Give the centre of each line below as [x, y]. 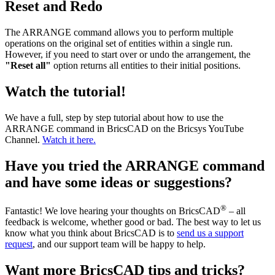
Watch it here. [69, 139]
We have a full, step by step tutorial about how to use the [114, 117]
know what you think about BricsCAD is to [91, 233]
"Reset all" [28, 66]
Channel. [24, 139]
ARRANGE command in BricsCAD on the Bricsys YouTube [124, 128]
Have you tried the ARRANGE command [135, 165]
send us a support [210, 233]
